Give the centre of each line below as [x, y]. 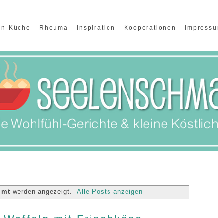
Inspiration [96, 28]
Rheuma [54, 28]
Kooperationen [150, 28]
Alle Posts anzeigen [110, 192]
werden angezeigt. [42, 192]
